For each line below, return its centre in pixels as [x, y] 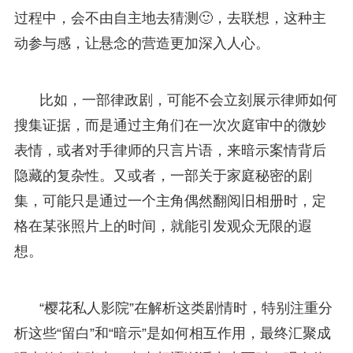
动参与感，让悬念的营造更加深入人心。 [141, 43]
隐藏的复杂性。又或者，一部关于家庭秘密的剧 [163, 175]
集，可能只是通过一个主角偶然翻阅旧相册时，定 [170, 201]
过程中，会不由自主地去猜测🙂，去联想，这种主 [170, 18]
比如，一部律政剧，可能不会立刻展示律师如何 [188, 100]
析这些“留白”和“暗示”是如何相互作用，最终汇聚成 [172, 333]
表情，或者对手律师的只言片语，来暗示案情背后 [170, 150]
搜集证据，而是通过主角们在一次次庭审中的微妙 [170, 125]
